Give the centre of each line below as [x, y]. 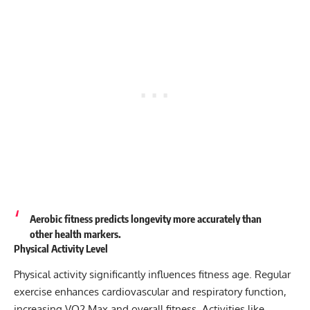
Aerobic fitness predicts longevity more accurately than [145, 219]
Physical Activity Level [61, 249]
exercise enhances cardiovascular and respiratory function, [150, 291]
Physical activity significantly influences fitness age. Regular [152, 274]
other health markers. [75, 234]
